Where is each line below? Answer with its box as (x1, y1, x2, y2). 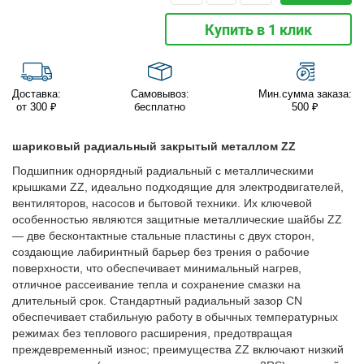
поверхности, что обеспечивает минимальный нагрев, (12, 262, 301, 275)
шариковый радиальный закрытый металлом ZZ (12, 140, 296, 154)
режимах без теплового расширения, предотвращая (12, 327, 292, 340)
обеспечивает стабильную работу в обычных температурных (12, 310, 338, 324)
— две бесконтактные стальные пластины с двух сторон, (12, 229, 314, 243)
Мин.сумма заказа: (258, 88, 352, 101)
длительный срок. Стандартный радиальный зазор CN (12, 294, 302, 308)
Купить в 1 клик (205, 20, 312, 38)
